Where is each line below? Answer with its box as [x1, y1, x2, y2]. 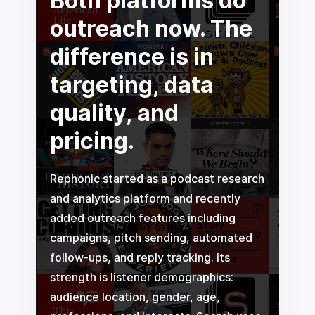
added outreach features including [49, 212, 236, 226]
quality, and [49, 99, 179, 127]
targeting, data [49, 71, 214, 99]
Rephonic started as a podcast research [49, 172, 264, 186]
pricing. [49, 127, 134, 155]
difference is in [49, 43, 214, 71]
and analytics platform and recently [49, 192, 240, 206]
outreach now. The [49, 15, 252, 43]
